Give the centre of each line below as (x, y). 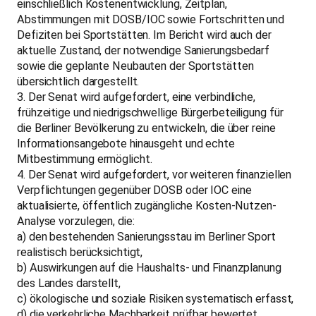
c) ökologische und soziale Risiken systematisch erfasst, (156, 298)
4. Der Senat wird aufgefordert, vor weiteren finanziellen (154, 174)
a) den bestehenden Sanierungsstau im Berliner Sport (146, 236)
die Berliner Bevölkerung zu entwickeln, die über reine (146, 128)
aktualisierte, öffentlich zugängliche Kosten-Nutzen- (147, 205)
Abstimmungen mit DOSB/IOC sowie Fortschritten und (151, 19)
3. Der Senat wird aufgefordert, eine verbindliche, (136, 97)
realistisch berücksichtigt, (80, 252)
